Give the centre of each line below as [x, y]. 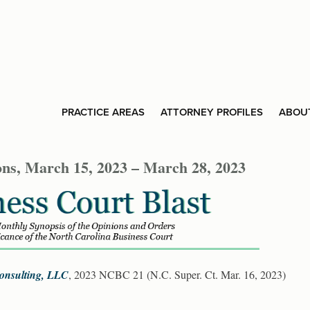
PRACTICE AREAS [103, 112]
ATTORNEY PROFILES [212, 112]
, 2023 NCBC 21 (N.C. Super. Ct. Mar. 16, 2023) [177, 274]
